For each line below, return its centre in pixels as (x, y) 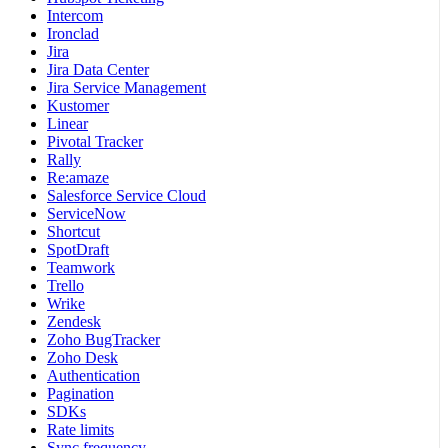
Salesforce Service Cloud (126, 196)
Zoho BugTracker (103, 340)
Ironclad (73, 34)
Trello (65, 286)
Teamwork (81, 268)
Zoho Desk (82, 358)
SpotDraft (78, 250)
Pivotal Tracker (95, 142)
